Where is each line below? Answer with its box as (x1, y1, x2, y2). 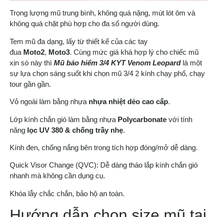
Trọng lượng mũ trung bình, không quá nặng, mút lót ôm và (10, 9, 195, 17)
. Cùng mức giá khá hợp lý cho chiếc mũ (70, 47, 199, 56)
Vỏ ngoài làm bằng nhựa (10, 97, 89, 106)
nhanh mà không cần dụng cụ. (10, 171, 105, 180)
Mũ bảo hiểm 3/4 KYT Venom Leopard (54, 58, 183, 67)
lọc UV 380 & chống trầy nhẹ (27, 125, 123, 134)
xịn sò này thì (10, 58, 54, 67)
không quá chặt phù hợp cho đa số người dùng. (10, 19, 159, 28)
